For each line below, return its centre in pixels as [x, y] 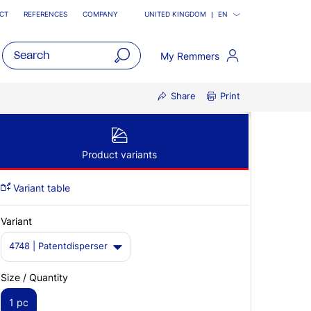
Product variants [119, 154]
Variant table [40, 188]
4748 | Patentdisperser [58, 246]
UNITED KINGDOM [175, 14]
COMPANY [100, 14]
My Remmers [190, 56]
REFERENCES [45, 14]
